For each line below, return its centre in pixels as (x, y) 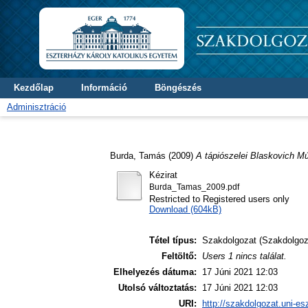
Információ (104, 88)
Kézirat (163, 175)
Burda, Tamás (138, 155)
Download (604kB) (185, 209)
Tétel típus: (173, 241)
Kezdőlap (34, 88)
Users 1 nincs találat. (244, 256)
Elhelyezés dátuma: (155, 272)
